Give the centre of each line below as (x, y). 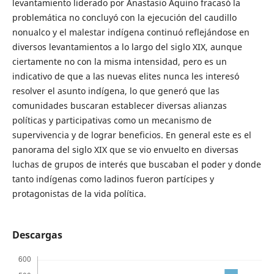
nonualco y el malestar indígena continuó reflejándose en (131, 32)
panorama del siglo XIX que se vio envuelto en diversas (125, 149)
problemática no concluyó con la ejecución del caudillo (124, 17)
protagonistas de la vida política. (79, 193)
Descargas (37, 235)
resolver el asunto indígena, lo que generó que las (116, 91)
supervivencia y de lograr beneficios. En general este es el (131, 135)
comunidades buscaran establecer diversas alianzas (119, 105)
